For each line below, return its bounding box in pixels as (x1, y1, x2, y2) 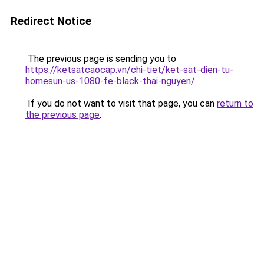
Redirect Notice (11, 14, 91, 28)
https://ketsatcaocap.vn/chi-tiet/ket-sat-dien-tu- (25, 64, 233, 75)
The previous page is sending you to (25, 53, 176, 64)
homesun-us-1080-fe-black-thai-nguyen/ (25, 75, 195, 87)
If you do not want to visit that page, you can (25, 98, 217, 109)
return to (217, 98, 253, 109)
